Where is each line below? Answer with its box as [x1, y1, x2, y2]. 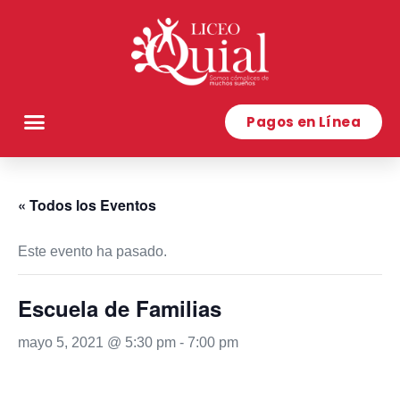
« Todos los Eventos [18, 195, 156, 216]
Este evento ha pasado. [18, 244, 167, 260]
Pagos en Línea [246, 112, 361, 132]
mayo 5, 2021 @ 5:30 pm [18, 335, 176, 351]
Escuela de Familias [18, 293, 221, 324]
